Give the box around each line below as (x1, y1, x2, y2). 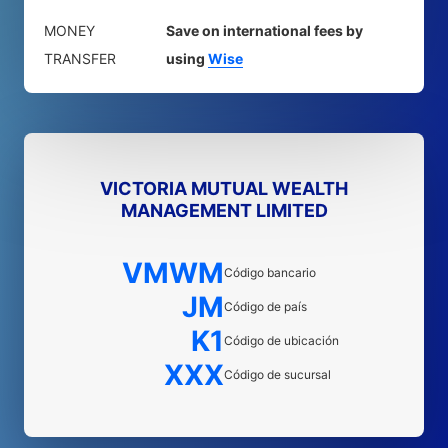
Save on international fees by (166, 22, 363, 39)
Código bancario (224, 265, 316, 280)
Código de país (224, 299, 307, 314)
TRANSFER (44, 50, 116, 67)
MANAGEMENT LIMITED (120, 200, 328, 221)
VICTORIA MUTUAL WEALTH (100, 178, 348, 199)
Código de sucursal (224, 367, 331, 382)
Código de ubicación (224, 333, 339, 348)
